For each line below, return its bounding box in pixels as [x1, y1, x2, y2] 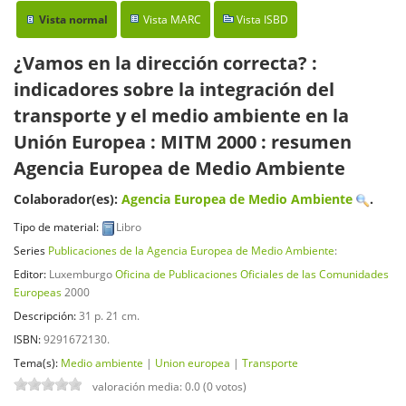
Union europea [155, 354, 230, 370]
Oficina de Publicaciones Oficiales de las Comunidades [115, 266, 389, 282]
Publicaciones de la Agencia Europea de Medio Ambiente [48, 243, 334, 258]
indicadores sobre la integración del [14, 77, 334, 102]
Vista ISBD [236, 12, 288, 28]
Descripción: [14, 307, 79, 323]
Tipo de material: [14, 219, 101, 235]
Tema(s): [14, 354, 61, 370]
